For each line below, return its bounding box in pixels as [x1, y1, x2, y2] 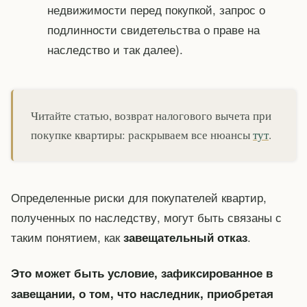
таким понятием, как [11, 228, 123, 245]
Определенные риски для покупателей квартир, [11, 188, 267, 206]
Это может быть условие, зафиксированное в [11, 264, 273, 281]
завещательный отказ [123, 228, 247, 245]
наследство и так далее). [47, 40, 183, 58]
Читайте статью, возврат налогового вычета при [31, 108, 271, 124]
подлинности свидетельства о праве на [47, 20, 260, 38]
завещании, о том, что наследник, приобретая [11, 284, 273, 302]
